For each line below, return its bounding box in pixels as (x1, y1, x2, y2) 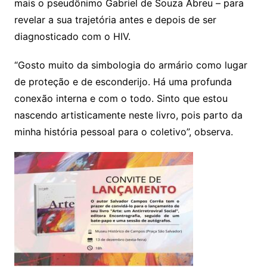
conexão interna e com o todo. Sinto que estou (14, 92, 228, 104)
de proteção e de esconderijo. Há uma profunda (14, 75, 232, 88)
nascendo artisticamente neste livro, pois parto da (14, 108, 243, 121)
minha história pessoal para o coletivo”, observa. (14, 125, 233, 138)
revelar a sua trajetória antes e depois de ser (14, 13, 216, 26)
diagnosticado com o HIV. (14, 30, 131, 42)
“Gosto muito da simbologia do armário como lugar (14, 58, 247, 71)
